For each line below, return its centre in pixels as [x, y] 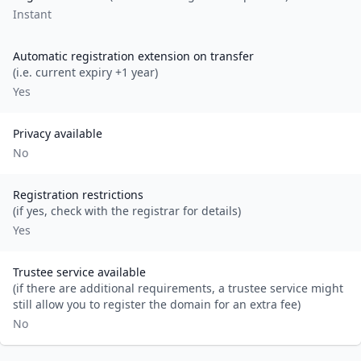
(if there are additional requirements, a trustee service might [178, 288]
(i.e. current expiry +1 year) [85, 72]
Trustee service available [79, 272]
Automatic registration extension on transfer [133, 56]
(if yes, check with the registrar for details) [127, 211]
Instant [32, 14]
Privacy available [58, 133]
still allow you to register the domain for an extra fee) [157, 304]
